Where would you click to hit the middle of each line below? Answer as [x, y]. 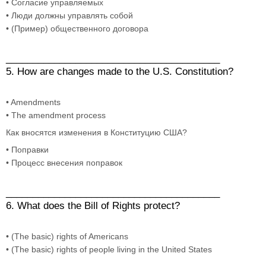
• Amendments [33, 102]
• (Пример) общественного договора [77, 28]
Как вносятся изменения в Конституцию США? [98, 132]
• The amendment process [56, 115]
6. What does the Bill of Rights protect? [94, 205]
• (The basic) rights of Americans [67, 236]
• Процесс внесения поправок [64, 162]
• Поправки [27, 149]
